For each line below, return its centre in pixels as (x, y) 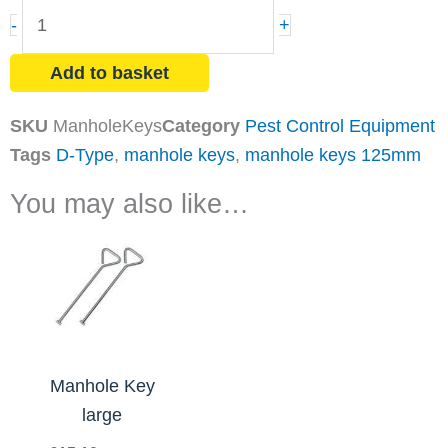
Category (201, 126)
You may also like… (129, 204)
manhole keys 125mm (333, 155)
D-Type (85, 155)
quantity (52, 67)
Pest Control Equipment (340, 126)
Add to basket (109, 73)
